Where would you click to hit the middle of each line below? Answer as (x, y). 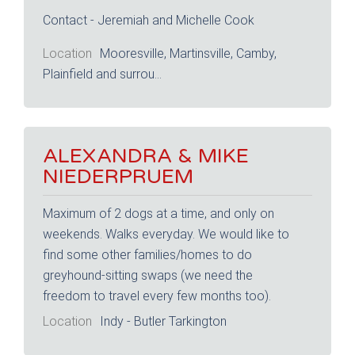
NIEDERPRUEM (118, 177)
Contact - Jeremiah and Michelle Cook (149, 21)
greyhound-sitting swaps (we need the (148, 276)
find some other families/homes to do (147, 255)
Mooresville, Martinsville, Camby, (188, 53)
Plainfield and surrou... (102, 74)
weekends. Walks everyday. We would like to (166, 235)
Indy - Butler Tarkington (163, 321)
